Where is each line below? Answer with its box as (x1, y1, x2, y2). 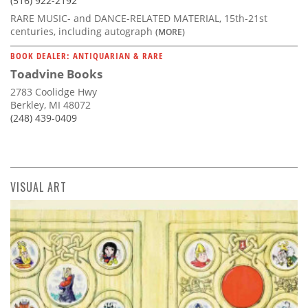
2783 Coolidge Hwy (10, 85, 97, 98)
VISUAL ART (10, 178, 67, 195)
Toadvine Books (10, 65, 102, 82)
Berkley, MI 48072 (10, 98, 91, 111)
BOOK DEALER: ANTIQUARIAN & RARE (10, 49, 164, 62)
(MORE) (155, 25, 185, 37)
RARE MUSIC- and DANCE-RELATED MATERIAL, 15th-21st (10, 11, 267, 25)
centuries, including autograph (10, 24, 155, 38)
